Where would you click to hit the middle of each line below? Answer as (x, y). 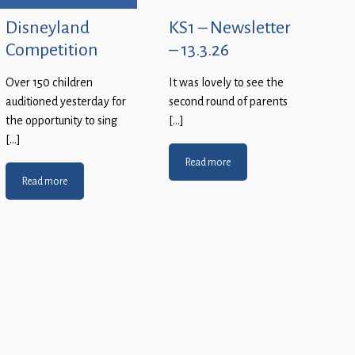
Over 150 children (49, 83)
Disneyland (48, 27)
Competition (52, 50)
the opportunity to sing (61, 121)
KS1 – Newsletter (230, 27)
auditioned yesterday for (66, 102)
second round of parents (228, 102)
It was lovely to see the (226, 83)
